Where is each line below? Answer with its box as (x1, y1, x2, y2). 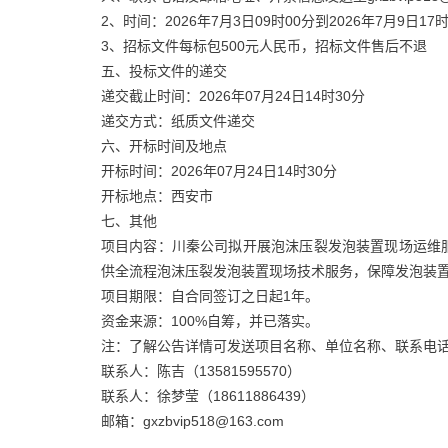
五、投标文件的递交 (100, 62, 227, 79)
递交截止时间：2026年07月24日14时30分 (100, 87, 365, 104)
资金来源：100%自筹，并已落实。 (100, 312, 319, 329)
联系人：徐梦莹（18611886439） (100, 387, 315, 404)
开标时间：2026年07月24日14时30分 (100, 162, 337, 179)
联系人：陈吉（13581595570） (100, 362, 301, 379)
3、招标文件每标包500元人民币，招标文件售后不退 (100, 37, 427, 54)
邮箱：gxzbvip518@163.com (100, 412, 284, 429)
